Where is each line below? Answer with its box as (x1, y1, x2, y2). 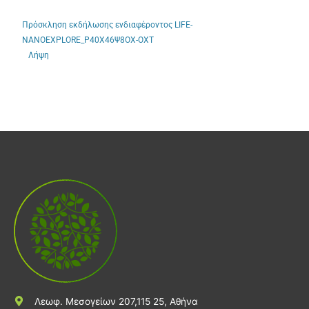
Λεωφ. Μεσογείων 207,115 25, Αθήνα (34, 295, 198, 307)
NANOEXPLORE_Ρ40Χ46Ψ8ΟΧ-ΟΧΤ (22, 35, 154, 46)
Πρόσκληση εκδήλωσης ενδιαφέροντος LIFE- (22, 20, 193, 30)
